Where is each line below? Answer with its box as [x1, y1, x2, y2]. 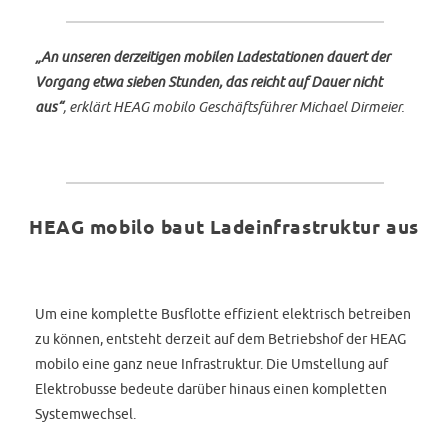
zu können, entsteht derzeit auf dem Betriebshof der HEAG [35, 330, 407, 347]
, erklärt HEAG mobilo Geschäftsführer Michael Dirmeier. [63, 97, 405, 115]
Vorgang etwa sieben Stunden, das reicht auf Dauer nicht [35, 72, 383, 90]
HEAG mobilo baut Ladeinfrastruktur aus [28, 216, 419, 243]
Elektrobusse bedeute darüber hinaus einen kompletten [35, 380, 388, 397]
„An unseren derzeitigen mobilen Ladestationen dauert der [35, 47, 391, 65]
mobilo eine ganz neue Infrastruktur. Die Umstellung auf [35, 355, 389, 372]
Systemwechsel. [35, 405, 137, 422]
